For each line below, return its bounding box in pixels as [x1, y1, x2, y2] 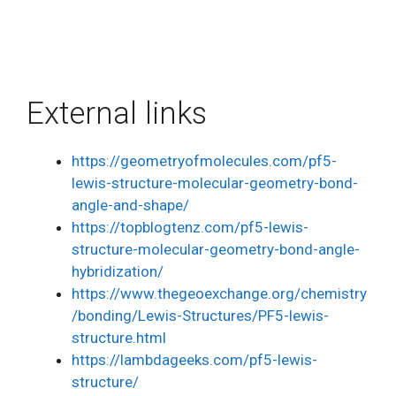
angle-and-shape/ [72, 195, 189, 214]
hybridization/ [72, 262, 164, 280]
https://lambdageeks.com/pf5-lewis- [72, 350, 317, 369]
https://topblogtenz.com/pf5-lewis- [72, 217, 308, 236]
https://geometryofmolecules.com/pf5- [72, 151, 337, 170]
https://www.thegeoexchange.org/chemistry [72, 284, 367, 302]
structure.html [72, 328, 166, 346]
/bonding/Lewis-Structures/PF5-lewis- [72, 306, 329, 324]
